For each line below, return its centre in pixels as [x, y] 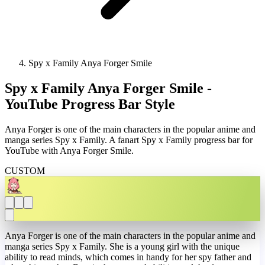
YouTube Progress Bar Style [90, 104]
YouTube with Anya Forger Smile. [69, 150]
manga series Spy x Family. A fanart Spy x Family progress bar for [129, 140]
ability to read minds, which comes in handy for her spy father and [128, 257]
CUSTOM [25, 170]
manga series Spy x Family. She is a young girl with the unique [122, 246]
